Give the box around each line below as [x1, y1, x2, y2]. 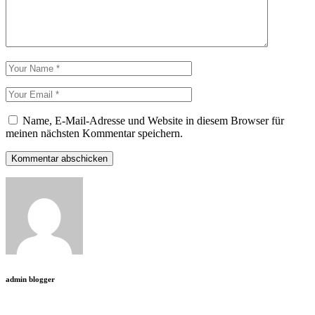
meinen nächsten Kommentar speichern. [6, 127, 183, 139]
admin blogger [6, 274, 55, 283]
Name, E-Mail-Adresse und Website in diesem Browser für [22, 114, 284, 127]
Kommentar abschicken [11, 153, 108, 164]
